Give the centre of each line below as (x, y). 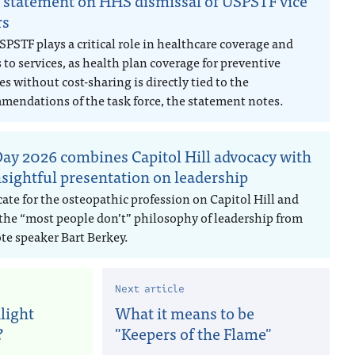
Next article (150, 289)
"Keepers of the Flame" (193, 333)
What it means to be (185, 313)
